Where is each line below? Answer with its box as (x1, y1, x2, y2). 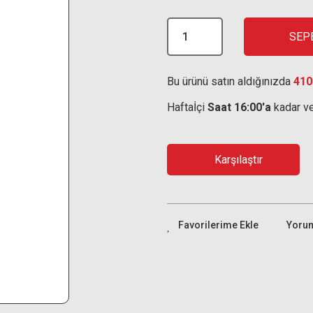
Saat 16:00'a (208, 101, 271, 114)
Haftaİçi (167, 101, 208, 114)
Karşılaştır (214, 152, 263, 166)
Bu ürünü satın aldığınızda (167, 75, 293, 88)
